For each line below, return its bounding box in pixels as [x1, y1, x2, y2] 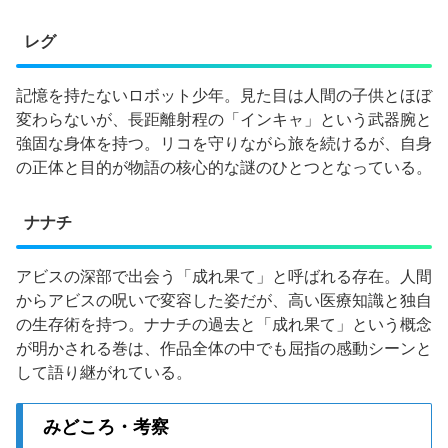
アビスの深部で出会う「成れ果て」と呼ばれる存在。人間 [16, 268, 432, 286]
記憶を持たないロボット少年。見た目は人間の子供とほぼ [16, 86, 432, 104]
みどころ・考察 [43, 416, 169, 437]
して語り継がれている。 [16, 364, 192, 382]
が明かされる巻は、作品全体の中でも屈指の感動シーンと [16, 340, 432, 358]
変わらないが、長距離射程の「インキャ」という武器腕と [16, 110, 432, 128]
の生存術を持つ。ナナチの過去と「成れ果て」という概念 [16, 316, 432, 334]
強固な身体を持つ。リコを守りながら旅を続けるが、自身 [16, 134, 432, 152]
